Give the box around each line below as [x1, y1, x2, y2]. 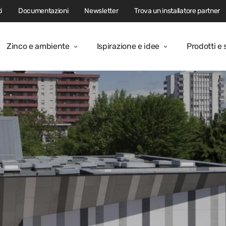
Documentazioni [18, 7, 69, 15]
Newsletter [84, 7, 119, 15]
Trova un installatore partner [134, 7, 220, 15]
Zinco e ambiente [6, 41, 70, 51]
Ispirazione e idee [96, 41, 160, 51]
